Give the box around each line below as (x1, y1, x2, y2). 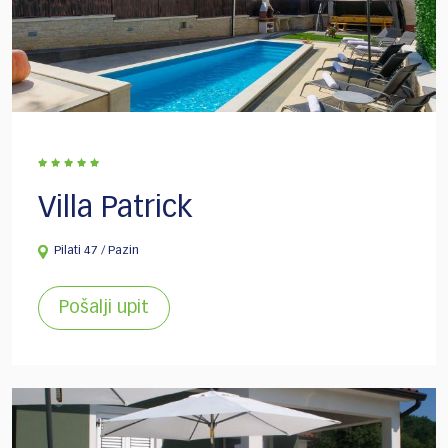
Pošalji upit (59, 299, 149, 318)
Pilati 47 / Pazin (54, 245, 139, 258)
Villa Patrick (38, 194, 193, 225)
